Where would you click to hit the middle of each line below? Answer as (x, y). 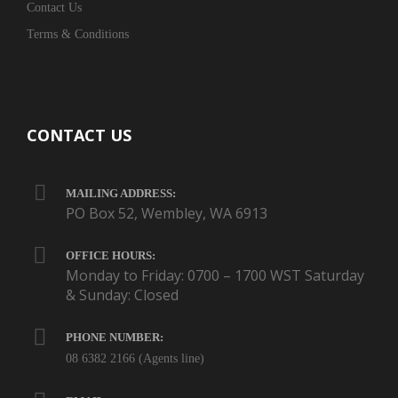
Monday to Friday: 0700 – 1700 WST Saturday (215, 276)
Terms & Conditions (78, 35)
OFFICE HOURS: (111, 256)
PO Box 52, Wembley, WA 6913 (167, 214)
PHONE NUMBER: (115, 338)
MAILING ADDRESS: (121, 194)
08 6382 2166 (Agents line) (135, 359)
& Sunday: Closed (122, 295)
